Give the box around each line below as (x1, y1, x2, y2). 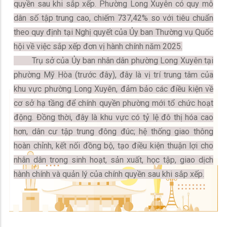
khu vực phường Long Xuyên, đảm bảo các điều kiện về (14, 84, 213, 94)
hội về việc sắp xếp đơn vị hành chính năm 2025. (14, 42, 182, 51)
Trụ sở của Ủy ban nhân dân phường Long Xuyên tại (14, 56, 213, 65)
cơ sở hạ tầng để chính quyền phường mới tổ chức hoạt (14, 98, 213, 108)
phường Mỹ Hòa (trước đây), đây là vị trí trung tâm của (14, 70, 213, 80)
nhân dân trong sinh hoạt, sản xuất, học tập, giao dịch (14, 155, 213, 165)
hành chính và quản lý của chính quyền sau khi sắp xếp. (14, 169, 204, 179)
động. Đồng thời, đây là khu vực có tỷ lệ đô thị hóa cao (14, 112, 213, 122)
